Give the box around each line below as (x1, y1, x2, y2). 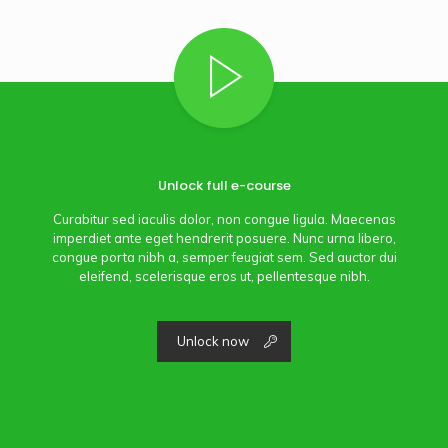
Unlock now (176, 332, 249, 349)
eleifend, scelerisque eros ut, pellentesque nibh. (78, 267, 370, 284)
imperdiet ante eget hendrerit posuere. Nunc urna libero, (52, 229, 396, 246)
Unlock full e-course (157, 175, 291, 195)
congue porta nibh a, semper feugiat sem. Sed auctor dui (51, 248, 397, 265)
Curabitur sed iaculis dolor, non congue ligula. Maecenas (52, 210, 396, 227)
